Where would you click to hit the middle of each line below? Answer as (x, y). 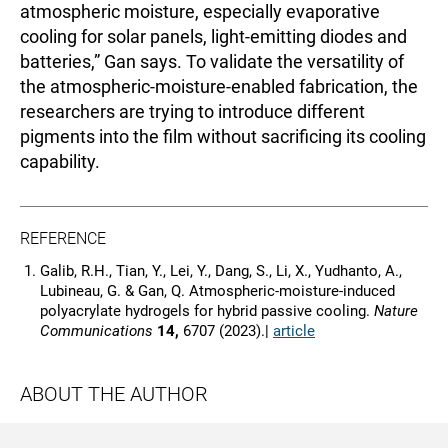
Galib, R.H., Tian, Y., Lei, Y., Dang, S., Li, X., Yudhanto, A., (221, 270)
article (294, 330)
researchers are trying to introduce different (192, 111)
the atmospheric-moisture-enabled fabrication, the (219, 86)
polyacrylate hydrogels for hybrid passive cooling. (207, 310)
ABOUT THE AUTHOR (114, 393)
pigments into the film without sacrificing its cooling (223, 136)
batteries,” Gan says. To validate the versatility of (212, 61)
